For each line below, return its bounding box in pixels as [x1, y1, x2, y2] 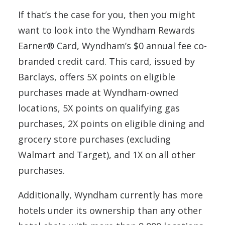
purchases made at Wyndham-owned [18, 86, 178, 98]
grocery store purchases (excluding [18, 133, 171, 145]
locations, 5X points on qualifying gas [18, 102, 180, 114]
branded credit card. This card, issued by [18, 55, 195, 67]
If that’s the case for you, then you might [18, 9, 195, 21]
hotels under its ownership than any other [18, 204, 202, 216]
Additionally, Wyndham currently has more [18, 189, 203, 201]
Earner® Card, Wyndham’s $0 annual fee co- [18, 40, 207, 52]
